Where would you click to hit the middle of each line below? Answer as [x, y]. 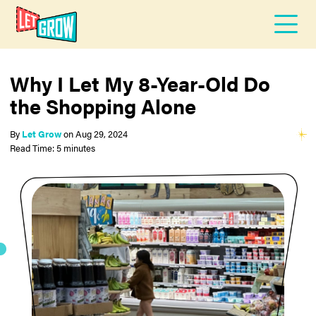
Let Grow [42, 133]
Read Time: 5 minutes [53, 147]
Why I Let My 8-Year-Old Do [140, 84]
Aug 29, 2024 [102, 133]
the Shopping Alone [103, 106]
